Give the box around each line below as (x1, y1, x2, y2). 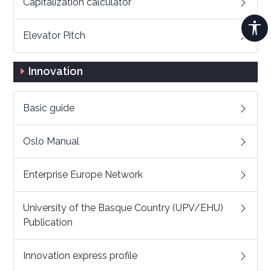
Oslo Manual (23, 135, 79, 147)
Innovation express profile (23, 250, 137, 261)
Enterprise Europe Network (23, 169, 143, 180)
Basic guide (23, 102, 74, 114)
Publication (23, 217, 73, 228)
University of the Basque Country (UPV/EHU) (23, 202, 223, 214)
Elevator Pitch (23, 30, 85, 41)
